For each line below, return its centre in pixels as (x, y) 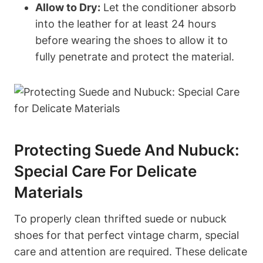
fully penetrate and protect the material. (135, 56)
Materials (48, 192)
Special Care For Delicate (105, 171)
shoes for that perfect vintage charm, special (127, 235)
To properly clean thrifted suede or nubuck (120, 218)
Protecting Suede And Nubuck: (127, 150)
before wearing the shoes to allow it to (131, 40)
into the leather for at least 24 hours (126, 23)
